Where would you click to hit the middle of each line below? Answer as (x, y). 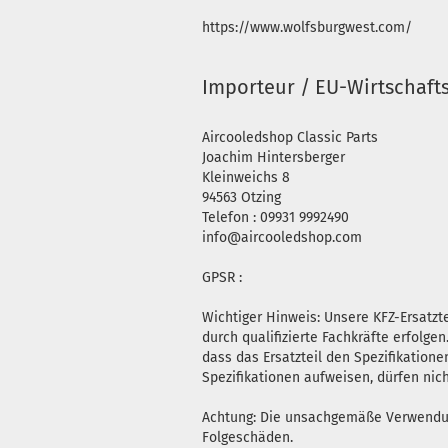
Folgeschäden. (247, 437)
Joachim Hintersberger (273, 157)
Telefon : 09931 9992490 (275, 217)
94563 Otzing (241, 197)
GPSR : (222, 277)
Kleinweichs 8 (246, 177)
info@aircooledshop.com (282, 237)
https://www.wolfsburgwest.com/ (307, 27)
